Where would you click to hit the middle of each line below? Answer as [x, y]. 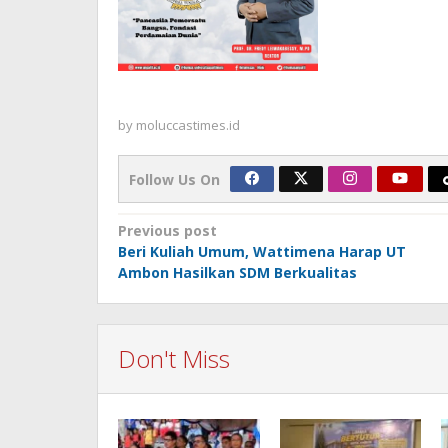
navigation [188, 261]
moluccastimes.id [188, 124]
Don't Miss [174, 358]
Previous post [167, 230]
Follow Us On [174, 179]
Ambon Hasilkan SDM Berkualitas [237, 272]
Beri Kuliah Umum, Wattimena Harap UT [262, 251]
